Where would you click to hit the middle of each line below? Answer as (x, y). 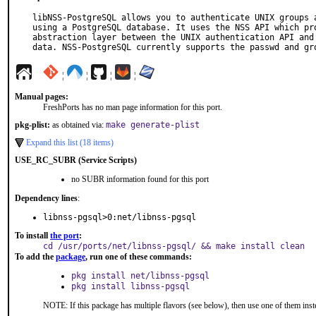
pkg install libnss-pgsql (130, 286)
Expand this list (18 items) (70, 142)
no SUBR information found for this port (140, 179)
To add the (35, 257)
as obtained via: (78, 125)
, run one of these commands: (139, 257)
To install (32, 236)
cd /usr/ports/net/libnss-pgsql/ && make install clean (174, 246)
